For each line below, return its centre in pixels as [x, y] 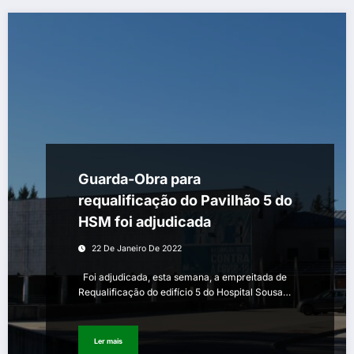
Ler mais [108, 341]
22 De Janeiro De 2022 [137, 248]
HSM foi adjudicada [145, 221]
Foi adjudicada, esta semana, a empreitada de [183, 277]
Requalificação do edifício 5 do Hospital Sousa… [185, 292]
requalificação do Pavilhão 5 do [185, 200]
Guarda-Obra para [139, 179]
